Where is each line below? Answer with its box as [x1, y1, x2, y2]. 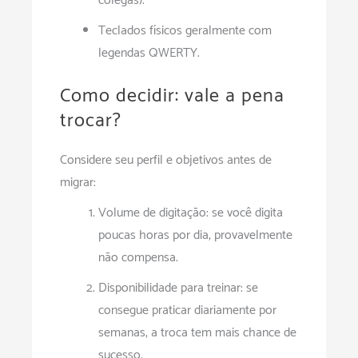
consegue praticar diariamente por [98, 300, 276, 322]
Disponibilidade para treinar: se [98, 277, 258, 300]
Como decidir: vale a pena [60, 81, 284, 113]
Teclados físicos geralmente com [98, 20, 272, 42]
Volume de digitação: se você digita [98, 202, 283, 225]
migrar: [60, 172, 96, 194]
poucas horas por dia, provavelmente [98, 225, 292, 247]
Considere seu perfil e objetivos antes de [60, 149, 272, 172]
